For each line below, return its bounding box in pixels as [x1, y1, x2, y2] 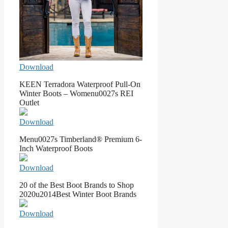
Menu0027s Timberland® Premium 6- [19, 134, 142, 144]
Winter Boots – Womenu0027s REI [19, 89, 133, 98]
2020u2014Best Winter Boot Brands [19, 189, 136, 198]
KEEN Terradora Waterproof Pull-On [19, 79, 140, 89]
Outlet [19, 98, 39, 107]
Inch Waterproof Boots [19, 144, 93, 153]
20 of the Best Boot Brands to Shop [19, 180, 134, 189]
